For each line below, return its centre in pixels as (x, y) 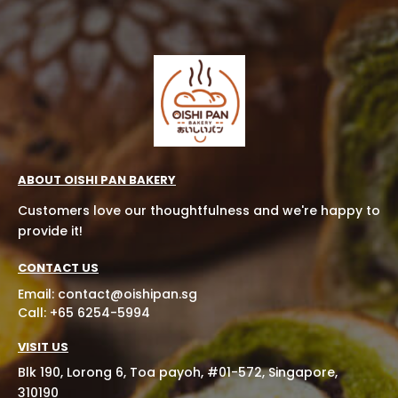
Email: (38, 294)
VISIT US (43, 346)
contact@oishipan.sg (127, 294)
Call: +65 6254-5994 (84, 312)
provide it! (50, 231)
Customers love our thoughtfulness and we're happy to (199, 210)
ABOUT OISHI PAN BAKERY (97, 179)
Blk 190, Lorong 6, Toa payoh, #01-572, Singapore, (178, 372)
